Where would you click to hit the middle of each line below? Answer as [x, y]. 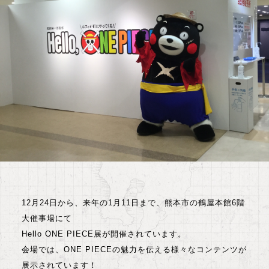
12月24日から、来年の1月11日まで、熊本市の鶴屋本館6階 [133, 202]
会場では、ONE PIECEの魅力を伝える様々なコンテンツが [134, 249]
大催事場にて [47, 218]
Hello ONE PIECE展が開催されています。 [104, 234]
